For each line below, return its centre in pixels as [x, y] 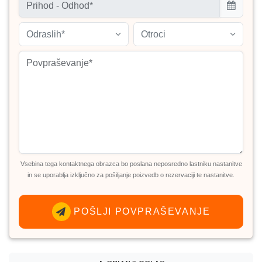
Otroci [153, 34]
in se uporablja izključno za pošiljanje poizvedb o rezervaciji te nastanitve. [131, 175]
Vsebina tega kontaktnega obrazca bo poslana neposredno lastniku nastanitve [131, 163]
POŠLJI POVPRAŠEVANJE [140, 211]
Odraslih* [46, 34]
